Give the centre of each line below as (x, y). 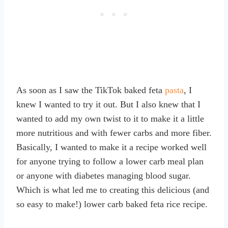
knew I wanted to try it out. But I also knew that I (108, 105)
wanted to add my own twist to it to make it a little (110, 119)
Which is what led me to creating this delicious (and (113, 190)
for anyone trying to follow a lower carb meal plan (110, 162)
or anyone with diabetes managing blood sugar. (104, 176)
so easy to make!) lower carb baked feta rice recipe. (112, 204)
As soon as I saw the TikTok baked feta (91, 90)
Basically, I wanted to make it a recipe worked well (111, 147)
